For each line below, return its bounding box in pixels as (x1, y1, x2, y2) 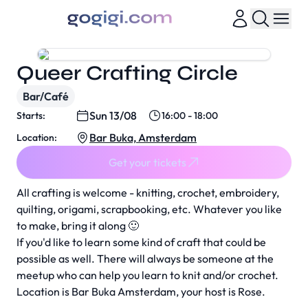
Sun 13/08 (89, 109, 137, 122)
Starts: (16, 109, 45, 122)
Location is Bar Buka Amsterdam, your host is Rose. (16, 285, 265, 298)
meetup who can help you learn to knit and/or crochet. (16, 268, 278, 282)
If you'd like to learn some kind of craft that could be (16, 235, 266, 249)
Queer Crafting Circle (16, 60, 238, 85)
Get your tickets (108, 155, 186, 169)
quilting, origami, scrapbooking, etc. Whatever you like (16, 202, 282, 216)
